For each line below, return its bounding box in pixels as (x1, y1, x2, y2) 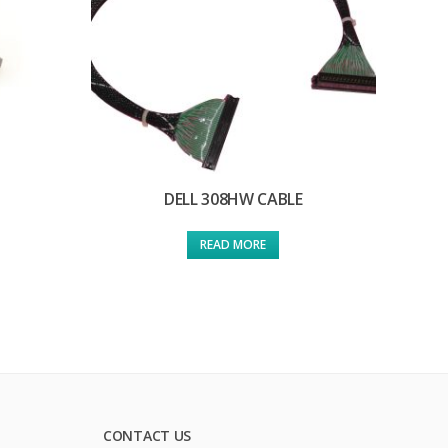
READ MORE (200, 236, 267, 254)
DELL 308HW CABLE (163, 188, 303, 211)
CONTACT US (103, 426, 192, 446)
